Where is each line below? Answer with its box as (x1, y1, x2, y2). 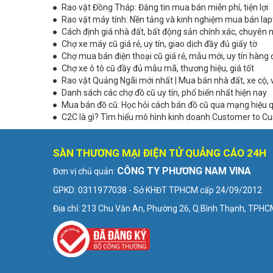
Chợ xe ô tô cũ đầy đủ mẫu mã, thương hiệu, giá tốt (62, 63, 254, 73)
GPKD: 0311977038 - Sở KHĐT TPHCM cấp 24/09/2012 (53, 185, 262, 195)
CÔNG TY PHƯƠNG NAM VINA (117, 165, 251, 177)
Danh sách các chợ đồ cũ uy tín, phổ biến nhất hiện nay (62, 87, 267, 97)
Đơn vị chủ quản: (53, 166, 117, 176)
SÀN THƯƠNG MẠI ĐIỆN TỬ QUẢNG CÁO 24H (53, 146, 266, 159)
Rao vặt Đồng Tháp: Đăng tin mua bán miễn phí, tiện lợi (62, 2, 268, 12)
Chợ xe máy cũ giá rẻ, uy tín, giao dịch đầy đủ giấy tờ (62, 38, 257, 49)
